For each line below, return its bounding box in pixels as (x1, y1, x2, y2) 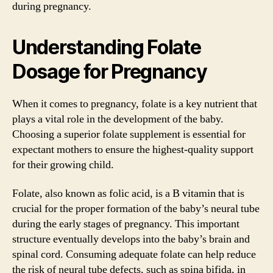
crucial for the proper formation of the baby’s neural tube (12, 202, 260, 216)
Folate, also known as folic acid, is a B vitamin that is (12, 186, 244, 200)
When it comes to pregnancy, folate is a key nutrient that (12, 96, 257, 111)
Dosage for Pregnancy (12, 59, 207, 83)
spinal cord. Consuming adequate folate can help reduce (12, 247, 256, 261)
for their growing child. (12, 157, 114, 172)
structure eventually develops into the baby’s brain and (12, 232, 250, 246)
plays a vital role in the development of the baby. (12, 112, 224, 126)
